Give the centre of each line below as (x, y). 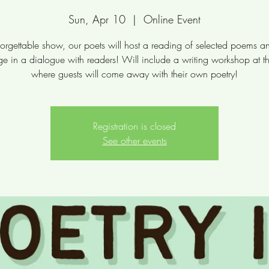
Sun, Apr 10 (97, 19)
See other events (134, 140)
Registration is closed (134, 126)
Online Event (172, 19)
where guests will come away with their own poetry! (134, 74)
